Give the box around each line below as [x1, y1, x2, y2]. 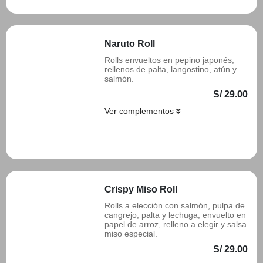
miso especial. [104, 229, 157, 238]
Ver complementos [104, 106, 176, 116]
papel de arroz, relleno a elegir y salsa [104, 220, 247, 229]
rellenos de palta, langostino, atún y [104, 65, 237, 74]
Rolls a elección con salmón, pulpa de [104, 201, 245, 210]
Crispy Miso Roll [104, 184, 177, 194]
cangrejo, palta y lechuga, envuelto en [104, 210, 246, 220]
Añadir [214, 134, 242, 143]
